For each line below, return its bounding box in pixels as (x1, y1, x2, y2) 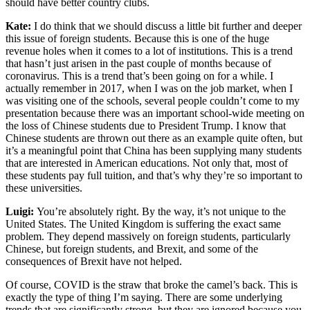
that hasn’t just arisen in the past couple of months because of (6, 57, 271, 69)
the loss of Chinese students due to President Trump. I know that (6, 119, 286, 131)
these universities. (6, 181, 82, 194)
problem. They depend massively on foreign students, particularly (6, 230, 291, 242)
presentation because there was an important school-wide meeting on (6, 107, 304, 119)
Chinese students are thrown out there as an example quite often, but (6, 131, 302, 144)
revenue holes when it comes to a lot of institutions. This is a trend (6, 44, 293, 57)
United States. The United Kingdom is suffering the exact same (6, 217, 281, 230)
